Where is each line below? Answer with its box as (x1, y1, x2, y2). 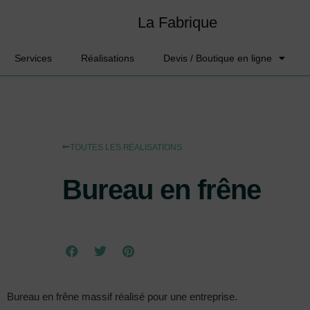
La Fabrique (137, 14, 217, 31)
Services (15, 53, 52, 64)
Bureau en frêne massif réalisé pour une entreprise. (7, 290, 237, 302)
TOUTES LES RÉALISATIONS (69, 143, 183, 152)
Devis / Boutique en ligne (163, 53, 272, 64)
